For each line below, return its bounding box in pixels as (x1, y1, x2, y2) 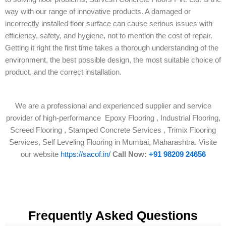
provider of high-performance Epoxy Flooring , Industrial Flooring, (6, 114, 220, 123)
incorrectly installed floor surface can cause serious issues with (5, 19, 212, 28)
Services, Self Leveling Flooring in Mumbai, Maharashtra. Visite (9, 138, 217, 147)
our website (20, 150, 61, 159)
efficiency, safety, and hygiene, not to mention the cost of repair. (5, 31, 212, 40)
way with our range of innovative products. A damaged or (5, 7, 191, 16)
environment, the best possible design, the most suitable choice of (5, 55, 221, 64)
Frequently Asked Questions (28, 208, 198, 223)
